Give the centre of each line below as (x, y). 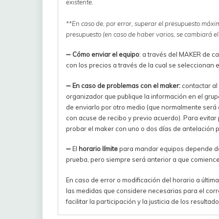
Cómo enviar (92, 55)
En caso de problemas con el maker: (126, 85)
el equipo (126, 55)
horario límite (98, 149)
